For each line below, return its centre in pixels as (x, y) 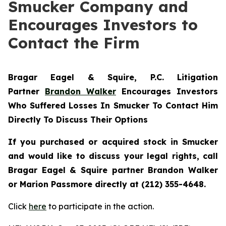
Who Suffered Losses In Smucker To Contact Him (113, 105)
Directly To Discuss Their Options (78, 120)
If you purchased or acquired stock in (95, 142)
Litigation (197, 77)
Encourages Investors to (103, 25)
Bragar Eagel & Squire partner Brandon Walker (113, 170)
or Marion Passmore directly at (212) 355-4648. (107, 184)
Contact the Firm (74, 43)
